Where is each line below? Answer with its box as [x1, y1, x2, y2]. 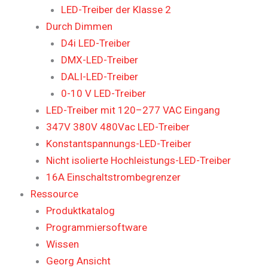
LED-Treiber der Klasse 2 [61, 3, 171, 16]
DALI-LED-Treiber [61, 70, 138, 83]
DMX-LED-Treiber [61, 53, 138, 66]
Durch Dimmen [45, 20, 112, 32]
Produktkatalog [45, 204, 115, 217]
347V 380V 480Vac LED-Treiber [45, 120, 190, 133]
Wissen [45, 237, 79, 250]
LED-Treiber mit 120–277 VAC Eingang [45, 103, 220, 116]
